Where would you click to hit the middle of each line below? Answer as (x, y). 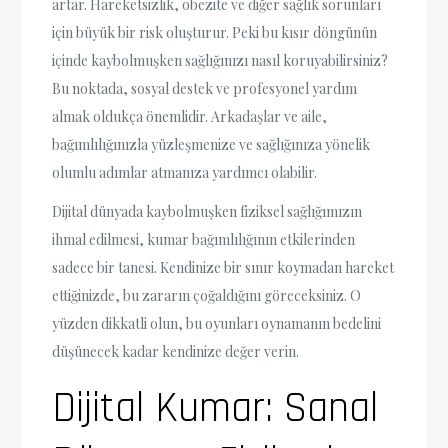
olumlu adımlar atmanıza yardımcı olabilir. (185, 172)
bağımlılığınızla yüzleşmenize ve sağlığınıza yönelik (211, 144)
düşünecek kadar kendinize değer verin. (176, 351)
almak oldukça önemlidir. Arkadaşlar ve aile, (190, 116)
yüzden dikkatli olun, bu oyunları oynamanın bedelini (217, 323)
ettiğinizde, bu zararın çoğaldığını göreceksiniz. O (207, 295)
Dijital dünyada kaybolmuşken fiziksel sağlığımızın (207, 211)
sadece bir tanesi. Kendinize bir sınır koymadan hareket (223, 267)
